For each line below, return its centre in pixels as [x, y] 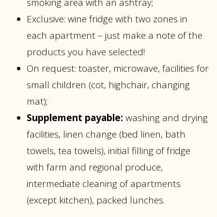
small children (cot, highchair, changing [108, 85]
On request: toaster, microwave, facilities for [118, 69]
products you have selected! [86, 52]
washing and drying [167, 118]
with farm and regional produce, [95, 167]
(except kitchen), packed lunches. [96, 200]
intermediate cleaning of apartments [104, 184]
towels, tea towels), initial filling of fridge [108, 151]
